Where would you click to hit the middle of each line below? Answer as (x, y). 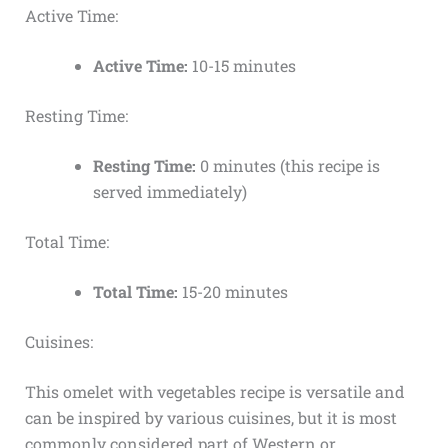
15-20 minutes (232, 292)
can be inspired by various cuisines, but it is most (210, 418)
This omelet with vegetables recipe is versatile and (214, 392)
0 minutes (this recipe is (287, 166)
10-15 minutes (241, 66)
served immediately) (169, 192)
